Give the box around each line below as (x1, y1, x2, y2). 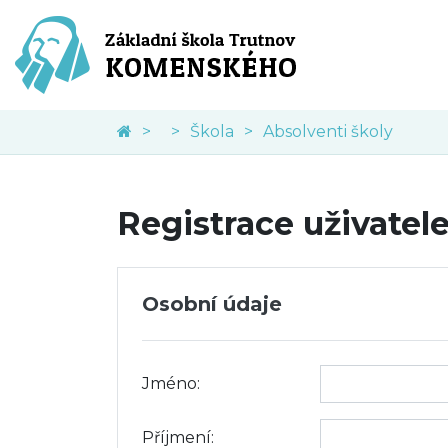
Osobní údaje (142, 292, 282, 316)
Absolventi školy (263, 122, 393, 141)
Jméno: (142, 374, 200, 393)
